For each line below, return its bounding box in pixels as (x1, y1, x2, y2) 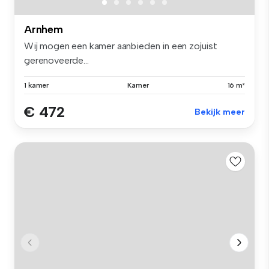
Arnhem (24, 23, 63, 37)
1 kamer (24, 81, 49, 90)
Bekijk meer (195, 107, 245, 118)
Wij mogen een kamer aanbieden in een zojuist (24, 40, 217, 52)
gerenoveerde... (24, 55, 89, 67)
